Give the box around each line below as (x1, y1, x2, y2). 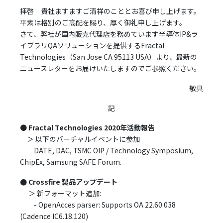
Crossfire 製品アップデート (28, 177, 118, 187)
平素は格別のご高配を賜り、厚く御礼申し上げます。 (20, 17, 187, 27)
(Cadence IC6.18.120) (20, 211, 89, 222)
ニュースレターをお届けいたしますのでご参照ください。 (20, 63, 201, 73)
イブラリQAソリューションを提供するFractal (20, 40, 165, 50)
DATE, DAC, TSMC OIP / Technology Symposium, (20, 145, 194, 156)
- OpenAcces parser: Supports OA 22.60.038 (20, 200, 176, 210)
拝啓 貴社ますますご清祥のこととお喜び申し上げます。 (20, 5, 201, 16)
